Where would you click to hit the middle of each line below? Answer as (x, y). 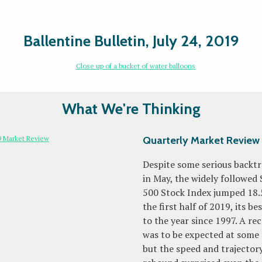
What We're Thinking (131, 109)
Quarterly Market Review (201, 140)
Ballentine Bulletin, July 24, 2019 (131, 41)
